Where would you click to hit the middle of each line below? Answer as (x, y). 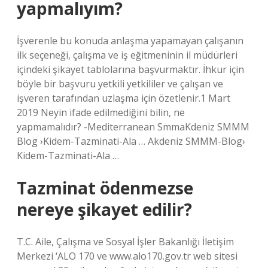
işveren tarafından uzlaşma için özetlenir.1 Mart (124, 98)
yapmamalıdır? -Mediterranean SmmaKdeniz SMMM (133, 127)
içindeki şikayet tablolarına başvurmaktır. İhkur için (130, 69)
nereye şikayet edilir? (104, 209)
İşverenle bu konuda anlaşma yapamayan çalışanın (130, 41)
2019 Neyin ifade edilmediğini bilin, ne (101, 112)
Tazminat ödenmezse (105, 188)
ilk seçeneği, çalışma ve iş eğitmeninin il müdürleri (127, 55)
